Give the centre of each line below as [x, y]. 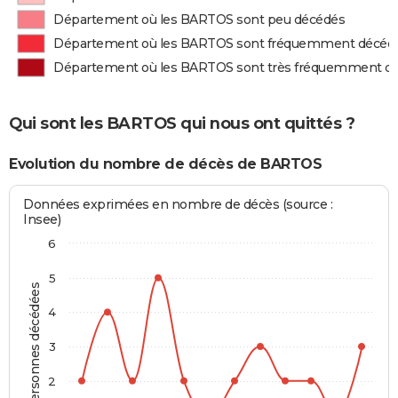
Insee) [42, 220]
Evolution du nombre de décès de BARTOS [165, 163]
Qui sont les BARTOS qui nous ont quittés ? [182, 123]
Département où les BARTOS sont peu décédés [199, 20]
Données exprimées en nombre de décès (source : [178, 205]
